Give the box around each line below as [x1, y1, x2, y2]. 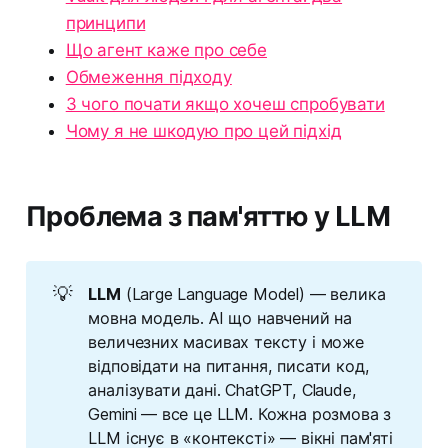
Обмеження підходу [65, 67, 232, 88]
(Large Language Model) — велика [120, 283, 386, 304]
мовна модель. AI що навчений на [88, 307, 353, 328]
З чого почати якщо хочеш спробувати [65, 94, 385, 115]
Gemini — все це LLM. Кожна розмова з [88, 403, 392, 424]
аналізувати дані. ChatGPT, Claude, [88, 379, 357, 400]
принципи [65, 13, 146, 34]
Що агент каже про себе [65, 40, 267, 61]
